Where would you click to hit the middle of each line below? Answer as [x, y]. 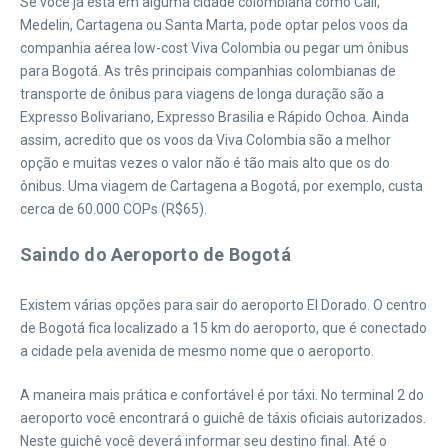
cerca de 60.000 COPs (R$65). [113, 208]
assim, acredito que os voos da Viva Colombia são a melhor [205, 139]
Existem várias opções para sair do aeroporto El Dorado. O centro [223, 304]
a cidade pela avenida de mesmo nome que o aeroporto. [197, 350]
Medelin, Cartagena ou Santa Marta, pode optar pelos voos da [214, 24]
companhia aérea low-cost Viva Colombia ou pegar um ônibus [214, 47]
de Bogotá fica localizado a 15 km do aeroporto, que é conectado [223, 327]
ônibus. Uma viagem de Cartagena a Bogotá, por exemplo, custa [221, 185]
